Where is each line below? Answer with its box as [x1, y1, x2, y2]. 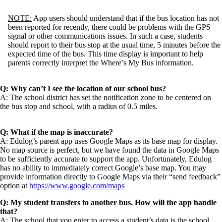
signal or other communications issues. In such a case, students [8, 32, 203, 41]
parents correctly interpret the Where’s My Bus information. [8, 58, 194, 67]
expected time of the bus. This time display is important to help [8, 50, 203, 58]
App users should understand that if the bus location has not [32, 14, 219, 23]
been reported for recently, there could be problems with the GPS [8, 23, 211, 32]
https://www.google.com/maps [29, 181, 124, 190]
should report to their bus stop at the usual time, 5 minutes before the [8, 41, 221, 50]
